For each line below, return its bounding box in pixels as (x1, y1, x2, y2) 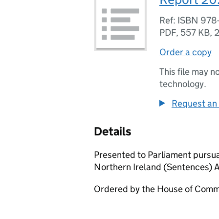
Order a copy (159, 46, 212, 58)
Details (94, 124, 131, 138)
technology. (159, 78, 206, 89)
